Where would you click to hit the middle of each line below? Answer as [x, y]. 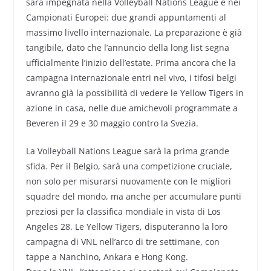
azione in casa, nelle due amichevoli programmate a [132, 108]
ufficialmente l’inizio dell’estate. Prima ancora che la [131, 63]
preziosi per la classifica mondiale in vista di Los [123, 212]
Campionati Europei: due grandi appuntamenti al [126, 18]
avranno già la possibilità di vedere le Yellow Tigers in [135, 93]
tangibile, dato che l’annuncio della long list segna [127, 48]
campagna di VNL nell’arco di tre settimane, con [122, 242]
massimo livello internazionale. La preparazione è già [134, 33]
